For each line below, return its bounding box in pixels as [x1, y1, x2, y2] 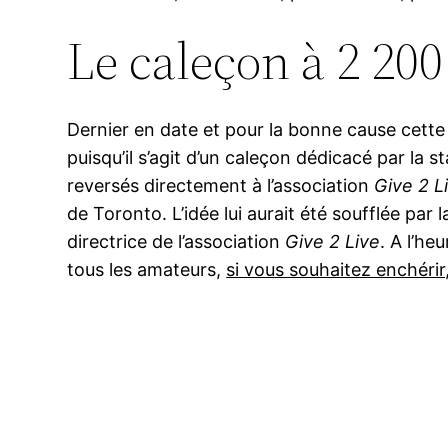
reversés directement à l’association [67, 175, 375, 197]
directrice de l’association [67, 231, 286, 253]
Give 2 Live [285, 231, 381, 253]
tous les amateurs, [67, 259, 227, 281]
